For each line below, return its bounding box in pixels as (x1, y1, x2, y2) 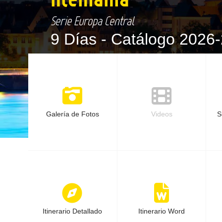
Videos (151, 110, 172, 118)
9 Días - (51, 30, 111, 49)
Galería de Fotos (46, 110, 99, 118)
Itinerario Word (138, 207, 185, 215)
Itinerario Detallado (43, 207, 103, 215)
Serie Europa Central (51, 13, 134, 28)
